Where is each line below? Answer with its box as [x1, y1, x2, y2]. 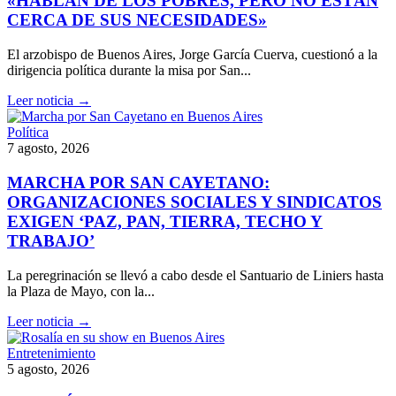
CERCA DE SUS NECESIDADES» [7, 11, 267, 30]
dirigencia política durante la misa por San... [7, 63, 251, 79]
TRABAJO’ [7, 231, 95, 250]
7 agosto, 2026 [7, 141, 89, 156]
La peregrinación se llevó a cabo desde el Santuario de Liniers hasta [7, 267, 384, 283]
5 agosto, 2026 [7, 361, 89, 377]
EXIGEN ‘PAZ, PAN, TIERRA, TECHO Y [7, 211, 323, 231]
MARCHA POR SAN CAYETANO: [7, 172, 270, 192]
